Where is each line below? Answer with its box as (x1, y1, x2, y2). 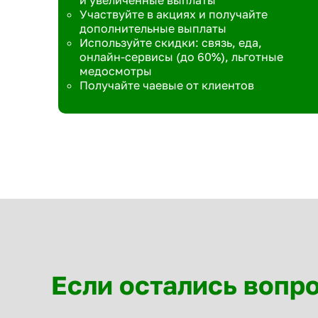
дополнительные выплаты (79, 21, 226, 35)
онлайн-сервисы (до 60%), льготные (79, 50, 283, 64)
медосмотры (79, 64, 152, 78)
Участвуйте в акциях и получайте (79, 7, 268, 21)
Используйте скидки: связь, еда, (79, 35, 262, 50)
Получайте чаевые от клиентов (79, 78, 254, 92)
